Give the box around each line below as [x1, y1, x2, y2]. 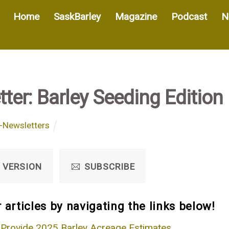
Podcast [171, 10, 207, 22]
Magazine [114, 10, 157, 22]
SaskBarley [53, 10, 101, 22]
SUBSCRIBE [84, 161, 135, 172]
